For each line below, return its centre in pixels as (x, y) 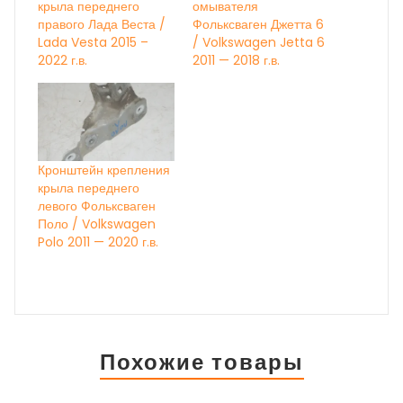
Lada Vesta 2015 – (93, 43)
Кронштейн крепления (104, 170)
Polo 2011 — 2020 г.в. (98, 242)
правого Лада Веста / (102, 25)
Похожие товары (201, 362)
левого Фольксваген (97, 206)
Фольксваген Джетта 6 (258, 25)
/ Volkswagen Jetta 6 (259, 43)
